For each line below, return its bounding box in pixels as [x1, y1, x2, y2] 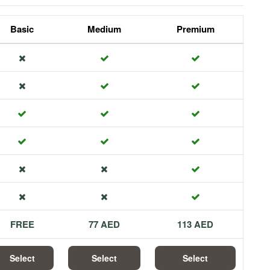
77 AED [89, 218, 120, 231]
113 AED [177, 218, 213, 231]
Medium [87, 22, 121, 36]
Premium [176, 22, 215, 36]
